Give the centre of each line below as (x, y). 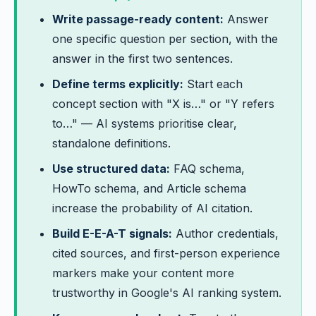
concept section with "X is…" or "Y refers (163, 104)
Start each (213, 84)
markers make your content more (143, 273)
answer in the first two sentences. (142, 59)
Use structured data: (111, 169)
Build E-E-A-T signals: (112, 233)
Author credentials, (225, 233)
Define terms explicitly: (118, 84)
